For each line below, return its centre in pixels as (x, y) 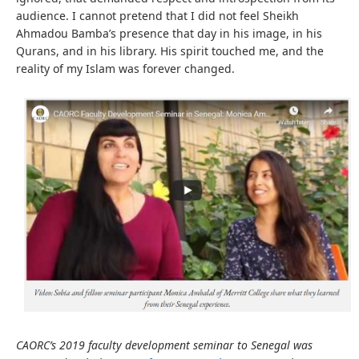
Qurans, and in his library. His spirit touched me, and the (170, 50)
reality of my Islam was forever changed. (125, 68)
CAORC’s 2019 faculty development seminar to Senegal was (164, 345)
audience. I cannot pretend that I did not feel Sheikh (157, 15)
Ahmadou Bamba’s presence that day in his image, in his (169, 33)
